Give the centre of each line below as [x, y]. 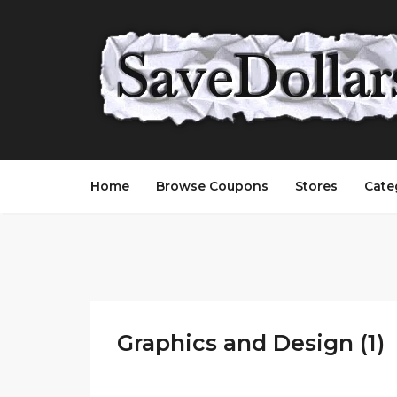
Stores [316, 186]
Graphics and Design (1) [251, 343]
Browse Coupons [212, 186]
